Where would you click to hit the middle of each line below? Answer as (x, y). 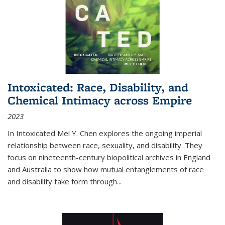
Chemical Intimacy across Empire (100, 100)
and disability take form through (62, 181)
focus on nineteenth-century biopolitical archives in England (109, 157)
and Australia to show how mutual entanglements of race (106, 169)
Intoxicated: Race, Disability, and (98, 87)
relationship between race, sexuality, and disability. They (105, 145)
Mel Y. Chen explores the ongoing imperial (130, 133)
